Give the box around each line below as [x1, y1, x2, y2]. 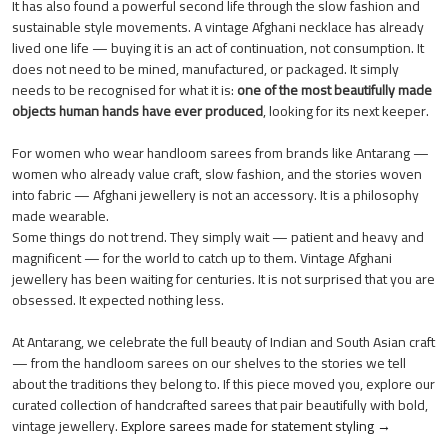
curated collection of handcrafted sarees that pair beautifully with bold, [12, 391, 428, 418]
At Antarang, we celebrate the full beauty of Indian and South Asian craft [12, 328, 435, 355]
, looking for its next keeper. [263, 97, 429, 124]
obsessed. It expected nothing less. [12, 286, 224, 313]
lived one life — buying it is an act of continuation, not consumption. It [12, 34, 424, 61]
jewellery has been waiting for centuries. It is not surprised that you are [12, 265, 435, 292]
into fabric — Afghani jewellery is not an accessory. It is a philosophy [12, 181, 419, 208]
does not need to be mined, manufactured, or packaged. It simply [12, 55, 399, 82]
